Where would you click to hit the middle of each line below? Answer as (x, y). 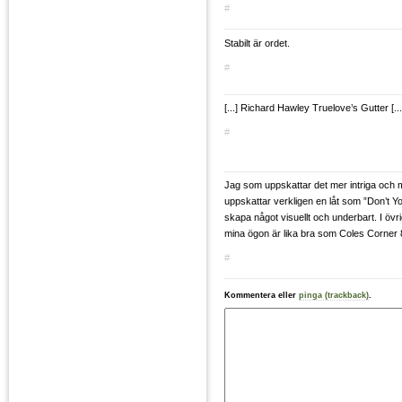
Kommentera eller (262, 296)
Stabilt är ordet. (257, 43)
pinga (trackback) (334, 296)
